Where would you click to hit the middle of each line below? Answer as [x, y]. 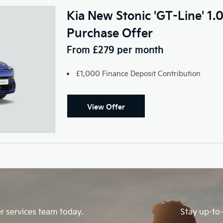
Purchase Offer [110, 32]
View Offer [106, 107]
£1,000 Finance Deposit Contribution [138, 73]
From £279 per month [115, 49]
